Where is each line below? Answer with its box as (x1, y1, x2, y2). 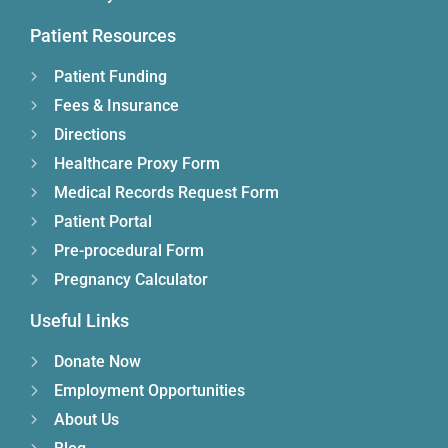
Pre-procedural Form (54, 240, 204, 260)
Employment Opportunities (54, 380, 245, 400)
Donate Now (54, 351, 141, 371)
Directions (54, 124, 126, 144)
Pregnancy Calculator (54, 269, 208, 289)
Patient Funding (54, 66, 167, 86)
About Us (54, 409, 119, 429)
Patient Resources (30, 24, 176, 46)
